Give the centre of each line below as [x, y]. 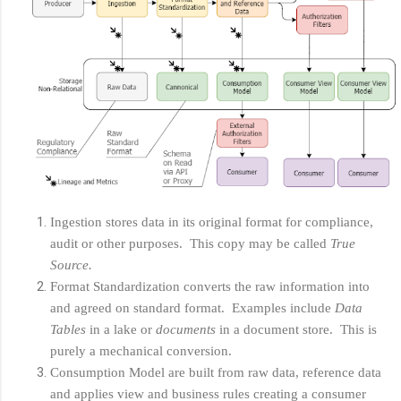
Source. [71, 264]
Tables [68, 329]
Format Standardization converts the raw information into [210, 286]
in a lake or [121, 329]
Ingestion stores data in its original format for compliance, [212, 222]
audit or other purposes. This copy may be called [190, 243]
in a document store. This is [298, 329]
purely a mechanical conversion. [141, 350]
